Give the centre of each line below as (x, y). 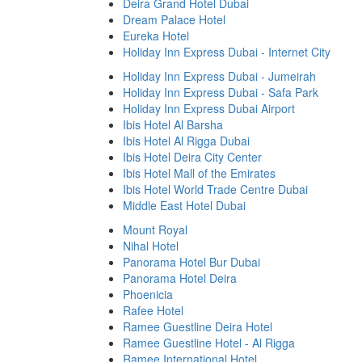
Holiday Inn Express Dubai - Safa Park (221, 92)
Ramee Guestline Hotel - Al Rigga (209, 343)
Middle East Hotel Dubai (184, 205)
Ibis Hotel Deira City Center (192, 157)
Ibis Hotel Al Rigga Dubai (186, 141)
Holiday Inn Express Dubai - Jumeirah (219, 76)
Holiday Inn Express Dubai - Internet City (227, 52)
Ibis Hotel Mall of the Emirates (199, 173)
